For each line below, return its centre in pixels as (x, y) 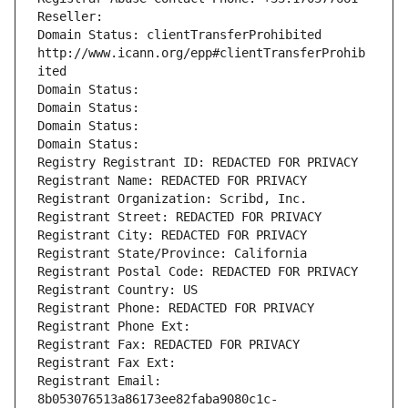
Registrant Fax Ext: (107, 363)
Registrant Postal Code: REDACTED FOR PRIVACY (198, 272)
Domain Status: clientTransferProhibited (179, 35)
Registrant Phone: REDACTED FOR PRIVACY (176, 308)
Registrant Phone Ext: (114, 326)
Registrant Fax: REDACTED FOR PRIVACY (168, 345)
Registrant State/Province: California (172, 254)
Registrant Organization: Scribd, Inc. (172, 199)
